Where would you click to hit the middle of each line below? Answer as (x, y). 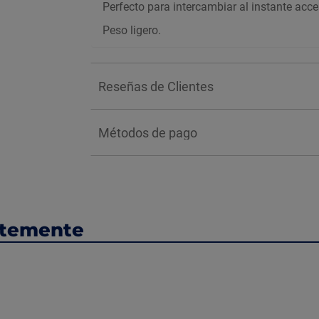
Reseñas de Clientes (156, 87)
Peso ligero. (132, 30)
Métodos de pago (148, 133)
